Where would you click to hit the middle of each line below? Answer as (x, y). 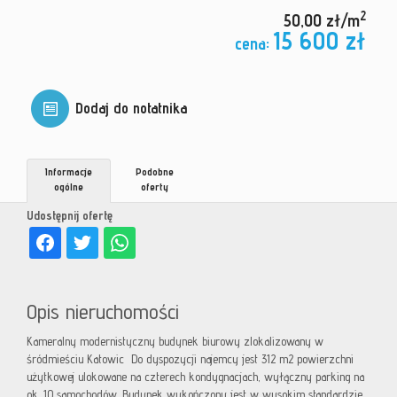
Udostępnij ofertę (70, 216)
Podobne (155, 172)
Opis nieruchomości (103, 312)
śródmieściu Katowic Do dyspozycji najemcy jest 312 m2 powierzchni (190, 359)
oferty (155, 187)
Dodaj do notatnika (131, 109)
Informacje (69, 172)
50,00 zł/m (322, 21)
